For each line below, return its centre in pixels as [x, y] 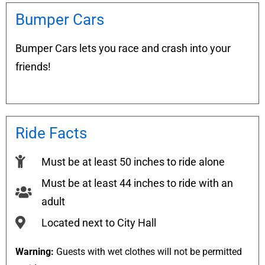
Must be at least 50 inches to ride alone [133, 161]
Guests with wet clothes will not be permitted [148, 251]
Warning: [35, 251]
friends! [33, 67]
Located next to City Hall [98, 222]
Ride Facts [51, 133]
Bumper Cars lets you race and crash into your [123, 48]
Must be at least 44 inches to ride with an [137, 183]
